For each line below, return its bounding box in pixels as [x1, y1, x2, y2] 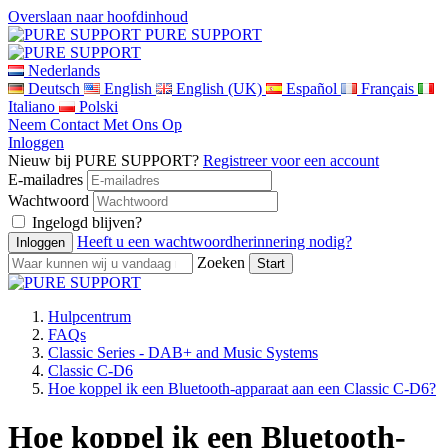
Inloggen [8, 134, 64, 151]
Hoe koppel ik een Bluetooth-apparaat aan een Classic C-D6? [48, 380, 436, 397]
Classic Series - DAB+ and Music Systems [48, 344, 318, 361]
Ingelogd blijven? [32, 214, 142, 231]
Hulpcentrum [48, 308, 131, 325]
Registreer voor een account [203, 152, 379, 169]
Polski [79, 98, 118, 115]
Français [361, 80, 414, 97]
